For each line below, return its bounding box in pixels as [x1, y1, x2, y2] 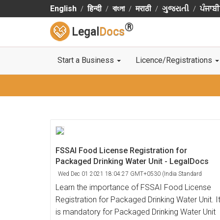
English [50, 4, 77, 13]
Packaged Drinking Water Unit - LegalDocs [55, 157, 209, 166]
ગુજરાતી [162, 4, 189, 13]
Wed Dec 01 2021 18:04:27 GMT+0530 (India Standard [58, 170, 202, 177]
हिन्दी [87, 4, 102, 13]
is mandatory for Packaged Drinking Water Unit [55, 207, 216, 217]
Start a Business [57, 55, 116, 65]
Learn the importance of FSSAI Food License [55, 183, 211, 192]
